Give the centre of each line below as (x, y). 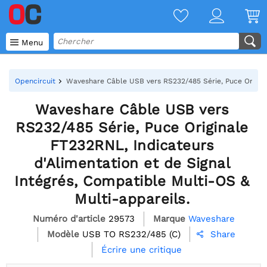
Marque (169, 218)
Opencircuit (35, 81)
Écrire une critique (141, 250)
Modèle (63, 234)
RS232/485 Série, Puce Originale (132, 128)
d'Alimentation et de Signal (132, 163)
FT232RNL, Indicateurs (132, 145)
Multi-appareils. (132, 199)
